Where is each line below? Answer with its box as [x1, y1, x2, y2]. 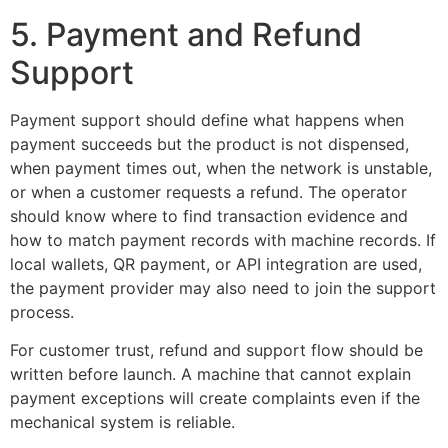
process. [10, 302, 74, 323]
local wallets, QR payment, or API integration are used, [10, 254, 422, 275]
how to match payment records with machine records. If [10, 230, 436, 251]
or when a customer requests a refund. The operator [10, 182, 407, 203]
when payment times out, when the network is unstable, [10, 158, 432, 179]
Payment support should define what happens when [10, 110, 404, 131]
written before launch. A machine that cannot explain [10, 364, 411, 385]
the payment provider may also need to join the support [10, 278, 436, 299]
